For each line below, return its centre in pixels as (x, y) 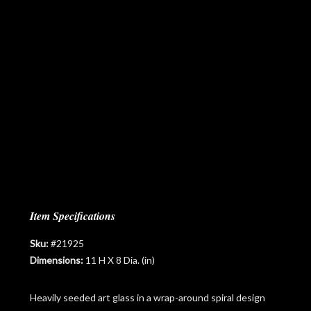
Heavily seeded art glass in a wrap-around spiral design (147, 297)
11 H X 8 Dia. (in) (119, 260)
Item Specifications (72, 216)
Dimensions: (56, 260)
